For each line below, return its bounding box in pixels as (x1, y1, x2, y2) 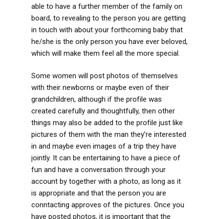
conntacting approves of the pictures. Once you (31, 200, 184, 210)
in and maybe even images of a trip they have (31, 142, 176, 151)
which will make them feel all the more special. (31, 48, 180, 58)
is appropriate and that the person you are (31, 189, 166, 198)
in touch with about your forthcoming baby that (31, 25, 183, 34)
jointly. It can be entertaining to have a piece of (31, 153, 180, 163)
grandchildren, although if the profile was (31, 95, 162, 104)
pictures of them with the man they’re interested (31, 130, 186, 139)
